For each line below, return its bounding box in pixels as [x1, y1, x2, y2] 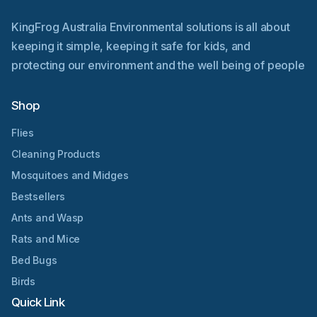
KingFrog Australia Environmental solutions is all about [11, 20, 290, 35]
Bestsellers [11, 190, 65, 203]
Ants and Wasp [11, 212, 84, 224]
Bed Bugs [11, 254, 57, 267]
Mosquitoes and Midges [11, 169, 129, 182]
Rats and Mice [11, 233, 81, 246]
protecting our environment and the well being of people [11, 58, 305, 73]
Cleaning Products [11, 148, 100, 161]
